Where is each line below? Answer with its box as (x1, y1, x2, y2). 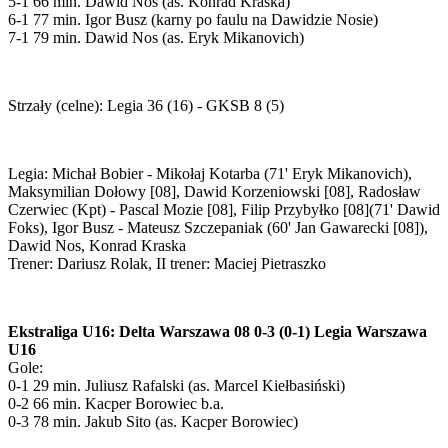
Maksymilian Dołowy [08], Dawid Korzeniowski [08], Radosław (8, 182, 421, 200)
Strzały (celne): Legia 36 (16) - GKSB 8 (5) (8, 96, 284, 114)
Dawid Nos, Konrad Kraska (8, 236, 186, 254)
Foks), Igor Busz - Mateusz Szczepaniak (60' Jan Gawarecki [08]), (8, 218, 428, 236)
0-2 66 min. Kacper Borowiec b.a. (8, 394, 224, 412)
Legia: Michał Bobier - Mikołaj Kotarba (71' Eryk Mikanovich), (8, 164, 412, 182)
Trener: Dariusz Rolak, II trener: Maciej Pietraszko (8, 254, 326, 272)
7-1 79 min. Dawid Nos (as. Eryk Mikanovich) (8, 28, 304, 46)
